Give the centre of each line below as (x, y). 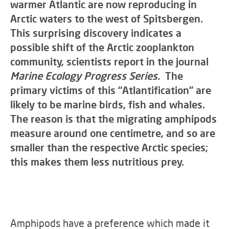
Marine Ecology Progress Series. (85, 76)
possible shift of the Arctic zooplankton (102, 47)
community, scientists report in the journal (109, 61)
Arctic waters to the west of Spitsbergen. (108, 18)
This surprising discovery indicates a (96, 33)
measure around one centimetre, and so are (113, 133)
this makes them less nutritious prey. (97, 162)
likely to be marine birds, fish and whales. (109, 104)
